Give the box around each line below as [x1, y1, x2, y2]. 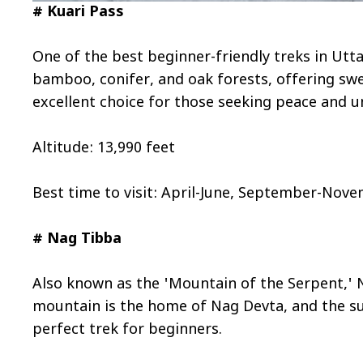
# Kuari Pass [32, 3, 125, 23]
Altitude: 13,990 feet [32, 139, 176, 159]
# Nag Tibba [32, 230, 122, 250]
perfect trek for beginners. [32, 321, 223, 340]
